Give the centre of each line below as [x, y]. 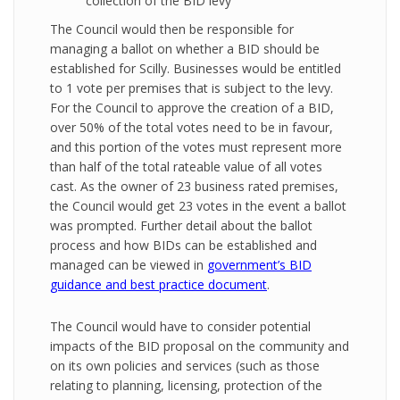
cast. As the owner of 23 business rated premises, [194, 186]
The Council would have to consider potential [180, 326]
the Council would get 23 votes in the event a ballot [198, 206]
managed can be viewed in [129, 265]
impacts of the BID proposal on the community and [200, 346]
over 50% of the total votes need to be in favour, [192, 127]
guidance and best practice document [158, 284]
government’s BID [259, 265]
